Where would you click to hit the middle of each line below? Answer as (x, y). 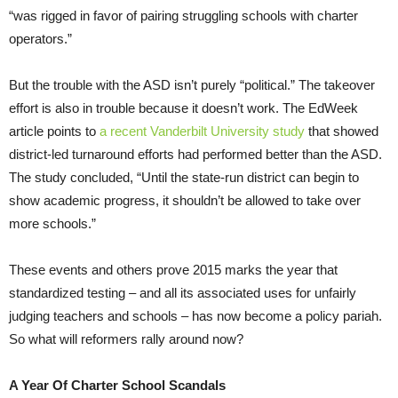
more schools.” (52, 223)
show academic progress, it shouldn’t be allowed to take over (185, 200)
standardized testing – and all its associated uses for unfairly (183, 292)
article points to (54, 131)
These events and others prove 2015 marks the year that (173, 269)
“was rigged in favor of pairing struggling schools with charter (183, 15)
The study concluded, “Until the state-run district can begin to (184, 177)
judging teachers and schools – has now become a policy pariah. (195, 315)
